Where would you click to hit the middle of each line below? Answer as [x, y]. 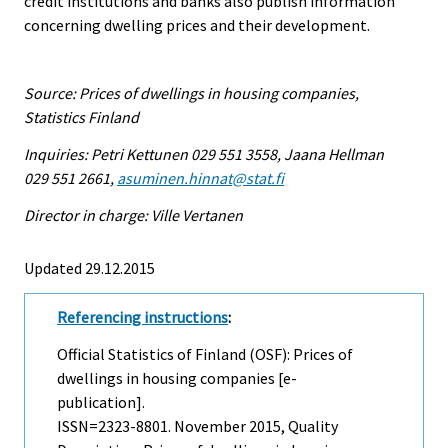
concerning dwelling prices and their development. [197, 24]
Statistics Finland [81, 117]
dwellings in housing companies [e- [177, 377]
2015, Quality [292, 425]
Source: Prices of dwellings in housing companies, [191, 93]
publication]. [101, 401]
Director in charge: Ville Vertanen [133, 215]
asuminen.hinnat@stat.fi [200, 178]
